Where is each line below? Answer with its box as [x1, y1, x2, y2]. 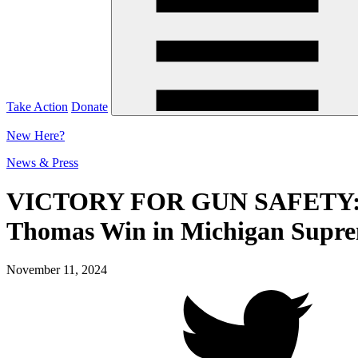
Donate [71, 99, 108, 113]
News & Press [6, 155, 78, 169]
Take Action [6, 99, 68, 113]
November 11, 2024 [6, 263, 107, 277]
